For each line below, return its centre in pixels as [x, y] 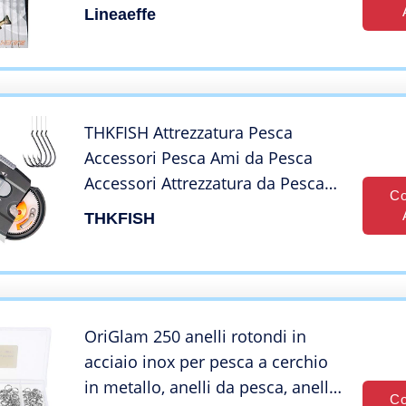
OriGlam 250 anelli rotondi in [195, 336]
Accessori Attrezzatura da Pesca [204, 183]
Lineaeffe [120, 14]
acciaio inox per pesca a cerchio [206, 361]
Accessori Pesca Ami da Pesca [198, 157]
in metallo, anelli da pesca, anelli [209, 387]
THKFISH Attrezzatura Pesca [188, 132]
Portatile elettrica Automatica [195, 208]
